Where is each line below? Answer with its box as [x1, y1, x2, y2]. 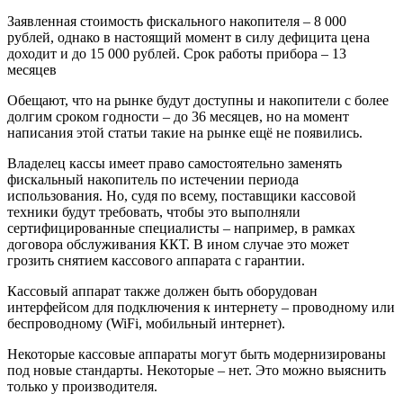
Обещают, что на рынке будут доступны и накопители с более [7, 92, 389, 108]
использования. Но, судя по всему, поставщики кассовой [7, 187, 356, 203]
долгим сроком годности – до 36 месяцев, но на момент [7, 108, 349, 124]
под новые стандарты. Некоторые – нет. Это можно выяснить [7, 362, 386, 378]
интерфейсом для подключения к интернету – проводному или [7, 299, 395, 315]
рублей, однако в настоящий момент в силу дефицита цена [7, 29, 370, 45]
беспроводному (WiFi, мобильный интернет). [7, 315, 285, 331]
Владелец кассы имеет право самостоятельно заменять [7, 155, 342, 171]
